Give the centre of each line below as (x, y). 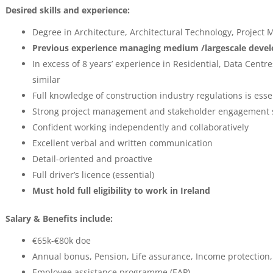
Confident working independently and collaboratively (140, 127)
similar (46, 80)
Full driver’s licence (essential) (93, 175)
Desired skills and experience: (67, 10)
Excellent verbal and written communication (122, 143)
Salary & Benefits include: (59, 218)
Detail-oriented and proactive (92, 159)
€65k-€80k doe (61, 240)
